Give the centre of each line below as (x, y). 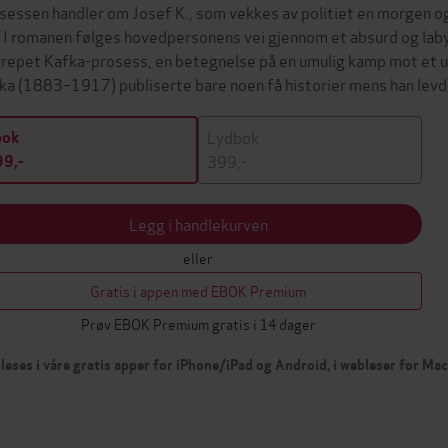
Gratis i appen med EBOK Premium (198, 290)
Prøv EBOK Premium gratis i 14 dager (198, 323)
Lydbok (233, 136)
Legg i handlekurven (198, 223)
